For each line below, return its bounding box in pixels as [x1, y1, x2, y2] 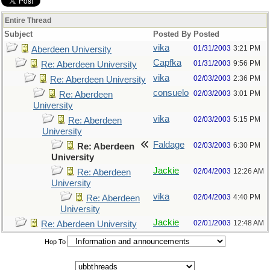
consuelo [153, 88, 189, 98]
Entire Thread [5, 16, 51, 25]
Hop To [45, 238, 66, 245]
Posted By [153, 30, 191, 39]
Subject [4, 30, 33, 39]
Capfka [153, 58, 181, 67]
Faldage [153, 140, 184, 149]
